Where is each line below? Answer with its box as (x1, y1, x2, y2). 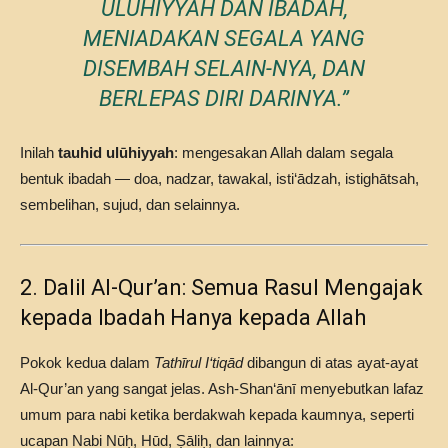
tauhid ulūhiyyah (58, 144, 174, 161)
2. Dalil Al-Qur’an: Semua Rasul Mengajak (20, 275, 423, 300)
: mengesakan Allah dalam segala (174, 144, 393, 161)
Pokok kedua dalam (20, 354, 154, 371)
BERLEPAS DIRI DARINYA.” (99, 86, 349, 111)
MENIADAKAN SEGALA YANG (83, 26, 365, 51)
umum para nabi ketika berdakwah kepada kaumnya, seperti (20, 406, 414, 423)
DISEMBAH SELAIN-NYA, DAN (83, 56, 365, 81)
